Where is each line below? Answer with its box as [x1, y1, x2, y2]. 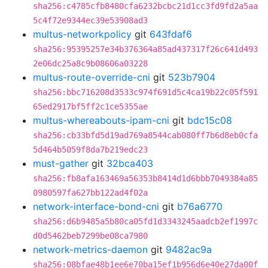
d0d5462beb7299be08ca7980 [33, 231, 148, 240]
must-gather [33, 157, 89, 169]
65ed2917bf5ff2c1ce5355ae [33, 102, 148, 111]
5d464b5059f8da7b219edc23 [33, 145, 148, 154]
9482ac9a [166, 243, 212, 255]
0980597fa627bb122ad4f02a [33, 188, 148, 197]
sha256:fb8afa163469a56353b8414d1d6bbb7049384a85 [33, 173, 258, 183]
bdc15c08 [187, 114, 232, 126]
